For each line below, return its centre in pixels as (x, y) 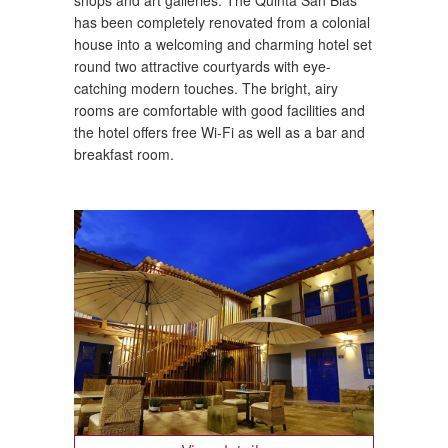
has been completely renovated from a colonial (222, 21)
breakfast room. (124, 153)
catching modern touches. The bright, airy (206, 87)
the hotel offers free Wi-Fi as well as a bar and (219, 131)
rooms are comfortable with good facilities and (219, 109)
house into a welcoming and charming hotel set (223, 43)
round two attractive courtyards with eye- (202, 65)
